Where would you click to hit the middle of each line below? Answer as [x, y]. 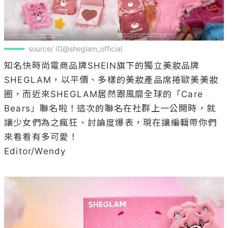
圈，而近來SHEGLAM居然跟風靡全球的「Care [104, 94]
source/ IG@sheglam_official [75, 48]
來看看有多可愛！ [41, 137]
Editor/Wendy [35, 151]
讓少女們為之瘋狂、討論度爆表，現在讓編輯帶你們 [111, 122]
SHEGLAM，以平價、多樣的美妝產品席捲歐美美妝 [111, 80]
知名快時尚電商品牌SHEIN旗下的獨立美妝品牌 [102, 65]
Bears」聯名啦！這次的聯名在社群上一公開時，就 [110, 108]
